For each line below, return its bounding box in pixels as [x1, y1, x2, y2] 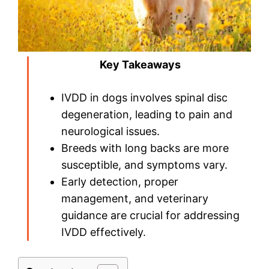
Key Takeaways [99, 58, 181, 71]
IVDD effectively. [61, 226, 146, 239]
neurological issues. [61, 125, 160, 138]
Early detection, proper [61, 175, 178, 189]
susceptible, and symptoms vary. [61, 159, 228, 172]
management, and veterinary [61, 192, 208, 205]
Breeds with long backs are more [61, 142, 229, 155]
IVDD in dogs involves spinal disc [61, 91, 228, 104]
